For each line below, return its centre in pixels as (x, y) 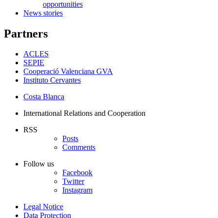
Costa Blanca (44, 97)
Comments (79, 147)
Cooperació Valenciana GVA (68, 72)
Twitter (73, 182)
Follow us (39, 164)
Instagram (77, 190)
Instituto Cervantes (52, 80)
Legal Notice (43, 207)
